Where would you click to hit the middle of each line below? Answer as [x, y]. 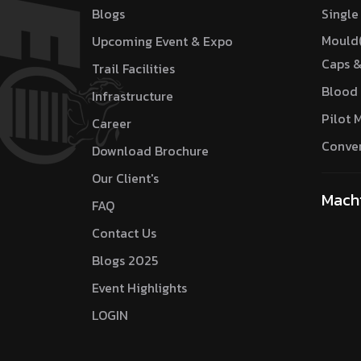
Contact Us [124, 233]
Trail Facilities [133, 68]
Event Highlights [139, 288]
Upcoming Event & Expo [162, 41]
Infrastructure [133, 96]
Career [112, 123]
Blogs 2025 [125, 260]
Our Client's [125, 178]
